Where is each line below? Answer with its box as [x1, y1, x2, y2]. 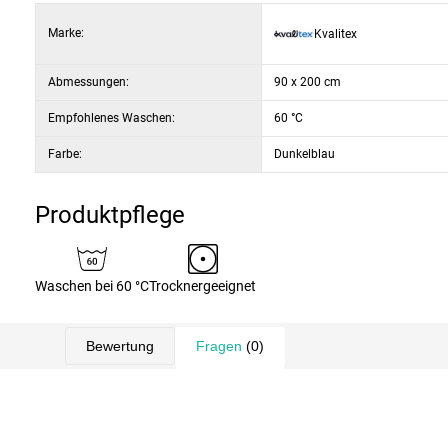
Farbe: [48, 147, 82, 161]
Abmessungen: [48, 75, 129, 89]
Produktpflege [35, 201, 185, 229]
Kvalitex [314, 26, 357, 41]
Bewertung [86, 338, 154, 354]
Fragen [196, 338, 242, 354]
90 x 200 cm [274, 75, 341, 89]
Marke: [48, 26, 84, 40]
